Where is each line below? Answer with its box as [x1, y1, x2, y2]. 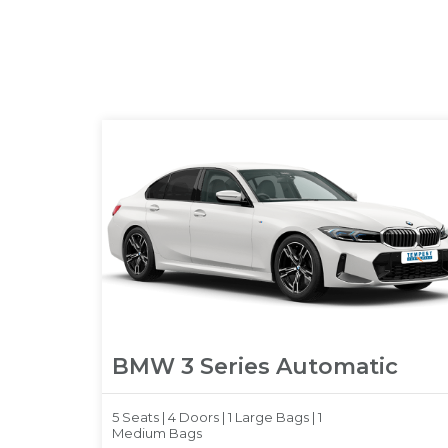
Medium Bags [112, 425, 202, 442]
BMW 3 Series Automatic [112, 353, 398, 381]
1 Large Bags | [228, 409, 318, 426]
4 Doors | [168, 409, 228, 426]
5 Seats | [112, 409, 168, 426]
